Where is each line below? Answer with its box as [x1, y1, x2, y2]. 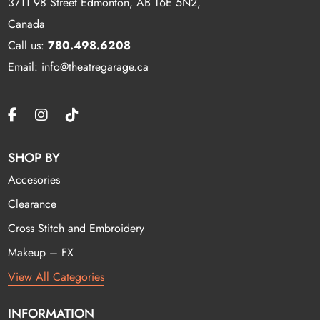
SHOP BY [8, 148, 61, 167]
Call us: [8, 36, 49, 54]
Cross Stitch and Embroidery [8, 219, 145, 236]
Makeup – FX [8, 244, 74, 261]
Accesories [8, 171, 61, 188]
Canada [8, 15, 46, 32]
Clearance [8, 195, 57, 212]
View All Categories [8, 268, 105, 285]
